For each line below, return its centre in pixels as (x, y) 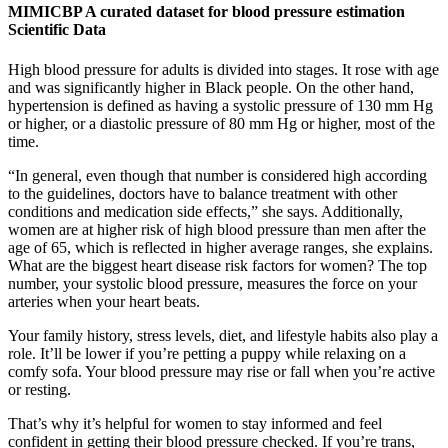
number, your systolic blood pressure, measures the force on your (212, 283)
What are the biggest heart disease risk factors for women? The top (217, 265)
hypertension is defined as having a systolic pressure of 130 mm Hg (220, 105)
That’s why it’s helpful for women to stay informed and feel (195, 423)
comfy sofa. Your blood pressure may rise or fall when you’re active (221, 371)
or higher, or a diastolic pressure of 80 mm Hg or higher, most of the (221, 123)
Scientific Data (57, 30)
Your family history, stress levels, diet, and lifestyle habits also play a (223, 335)
